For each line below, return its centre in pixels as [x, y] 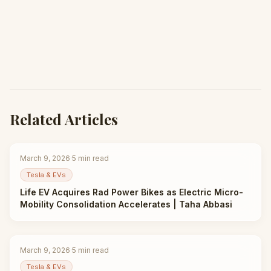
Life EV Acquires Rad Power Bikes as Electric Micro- [132, 192]
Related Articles [64, 119]
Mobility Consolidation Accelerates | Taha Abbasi [126, 204]
